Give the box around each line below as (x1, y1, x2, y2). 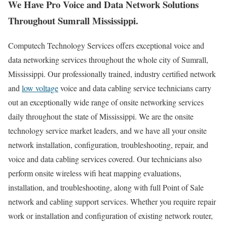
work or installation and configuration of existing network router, (8, 210, 213, 221)
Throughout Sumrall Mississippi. (8, 13, 138, 27)
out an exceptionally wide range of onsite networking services (8, 96, 204, 107)
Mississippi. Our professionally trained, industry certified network (8, 68, 216, 79)
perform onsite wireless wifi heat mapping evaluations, (8, 167, 181, 178)
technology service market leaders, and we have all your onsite (8, 125, 207, 136)
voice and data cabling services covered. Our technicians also (8, 153, 202, 164)
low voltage (22, 82, 58, 93)
